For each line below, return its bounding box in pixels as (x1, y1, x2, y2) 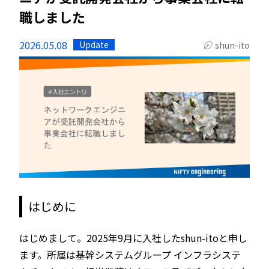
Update (79, 38, 109, 50)
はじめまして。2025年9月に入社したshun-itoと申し (19, 230, 247, 245)
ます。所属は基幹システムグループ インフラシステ (19, 247, 241, 262)
